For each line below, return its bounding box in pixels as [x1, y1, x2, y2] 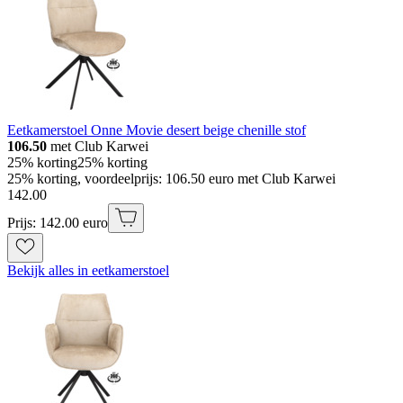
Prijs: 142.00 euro [7, 215, 108, 231]
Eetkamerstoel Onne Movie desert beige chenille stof [7, 122, 306, 139]
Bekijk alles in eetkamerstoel [7, 263, 169, 279]
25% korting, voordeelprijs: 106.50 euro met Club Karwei [7, 171, 336, 187]
